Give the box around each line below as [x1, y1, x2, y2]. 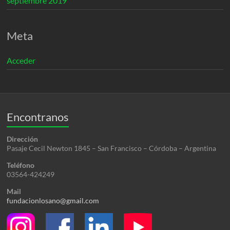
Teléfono [7, 161, 35, 169]
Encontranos [7, 110, 69, 124]
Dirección [7, 135, 39, 143]
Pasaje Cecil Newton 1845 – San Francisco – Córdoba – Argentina [7, 144, 217, 152]
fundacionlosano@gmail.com [7, 196, 100, 205]
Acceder [7, 55, 36, 65]
